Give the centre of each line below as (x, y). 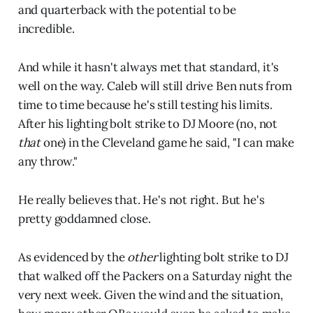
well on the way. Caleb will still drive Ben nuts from (155, 86)
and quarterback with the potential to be (127, 10)
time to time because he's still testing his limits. (145, 105)
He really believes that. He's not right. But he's (141, 200)
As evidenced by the (73, 257)
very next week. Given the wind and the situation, (150, 295)
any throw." (48, 162)
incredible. (46, 29)
